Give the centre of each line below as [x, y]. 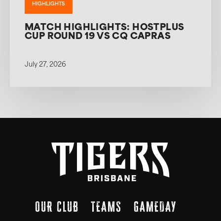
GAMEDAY [155, 206]
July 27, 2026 [45, 65]
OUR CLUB [57, 206]
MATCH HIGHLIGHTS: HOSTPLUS [105, 28]
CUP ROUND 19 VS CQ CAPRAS [98, 37]
